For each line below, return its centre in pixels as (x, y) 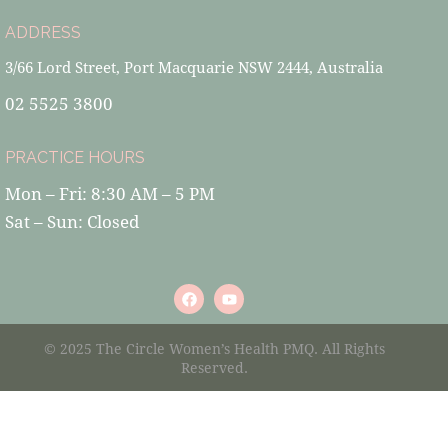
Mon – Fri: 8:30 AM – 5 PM (115, 194)
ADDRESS (43, 32)
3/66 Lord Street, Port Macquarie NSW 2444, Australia (194, 66)
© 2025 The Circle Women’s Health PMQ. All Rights (214, 348)
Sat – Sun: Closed (72, 222)
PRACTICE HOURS (75, 158)
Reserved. (214, 367)
